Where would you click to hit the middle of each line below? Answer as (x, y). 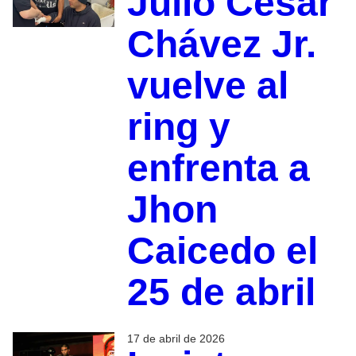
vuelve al (207, 86)
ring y (178, 127)
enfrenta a (218, 168)
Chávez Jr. (221, 44)
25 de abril (221, 292)
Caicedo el (222, 251)
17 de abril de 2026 (176, 339)
